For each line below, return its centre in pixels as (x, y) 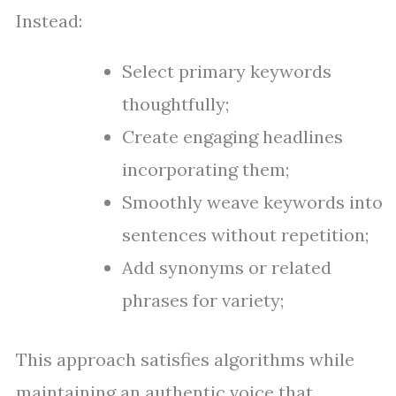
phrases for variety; (203, 300)
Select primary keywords (227, 71)
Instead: (49, 21)
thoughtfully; (175, 104)
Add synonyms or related (227, 267)
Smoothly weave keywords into (252, 202)
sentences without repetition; (245, 235)
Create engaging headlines (232, 137)
